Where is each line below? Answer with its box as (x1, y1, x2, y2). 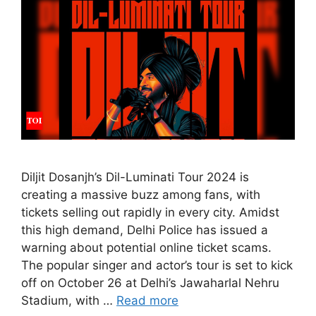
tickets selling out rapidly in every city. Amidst (21, 205, 279, 220)
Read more (116, 293, 178, 308)
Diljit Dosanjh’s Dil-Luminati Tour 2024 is (21, 170, 249, 185)
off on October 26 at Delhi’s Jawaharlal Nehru (21, 276, 279, 291)
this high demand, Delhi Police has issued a (21, 223, 268, 238)
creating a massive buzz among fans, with (21, 188, 260, 202)
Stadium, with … (21, 293, 116, 308)
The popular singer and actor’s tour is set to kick (21, 258, 293, 273)
